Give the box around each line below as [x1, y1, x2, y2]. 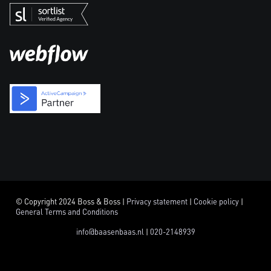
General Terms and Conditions [16, 207, 118, 217]
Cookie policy [194, 197, 239, 207]
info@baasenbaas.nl [76, 227, 144, 237]
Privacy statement [126, 197, 188, 207]
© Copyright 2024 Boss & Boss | [16, 197, 126, 207]
